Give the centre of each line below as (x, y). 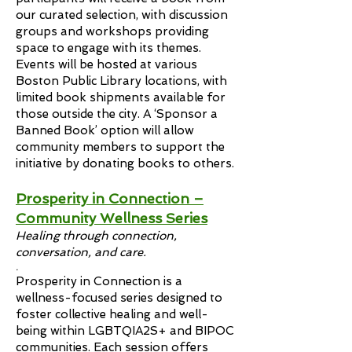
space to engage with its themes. (108, 48)
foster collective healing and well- (112, 314)
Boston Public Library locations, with (121, 81)
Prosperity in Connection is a (99, 281)
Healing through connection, (96, 236)
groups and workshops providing (112, 31)
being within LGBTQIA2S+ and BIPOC (125, 331)
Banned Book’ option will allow (105, 130)
